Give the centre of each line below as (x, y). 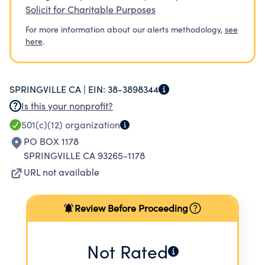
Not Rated (127, 251)
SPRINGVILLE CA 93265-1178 (84, 155)
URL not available (62, 172)
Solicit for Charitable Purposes (91, 9)
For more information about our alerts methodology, (124, 29)
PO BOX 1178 (51, 141)
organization (91, 125)
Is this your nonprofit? (67, 106)
